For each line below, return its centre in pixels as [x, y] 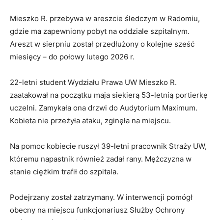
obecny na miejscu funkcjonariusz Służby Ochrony [97, 210]
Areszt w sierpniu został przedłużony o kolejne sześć [102, 44]
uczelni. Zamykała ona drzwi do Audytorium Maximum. [104, 108]
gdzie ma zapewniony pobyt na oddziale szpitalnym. [100, 31]
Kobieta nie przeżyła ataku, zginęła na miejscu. [90, 121]
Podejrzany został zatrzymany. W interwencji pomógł [101, 197]
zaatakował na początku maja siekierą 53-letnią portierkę [109, 95]
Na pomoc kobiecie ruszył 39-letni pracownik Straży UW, [108, 146]
